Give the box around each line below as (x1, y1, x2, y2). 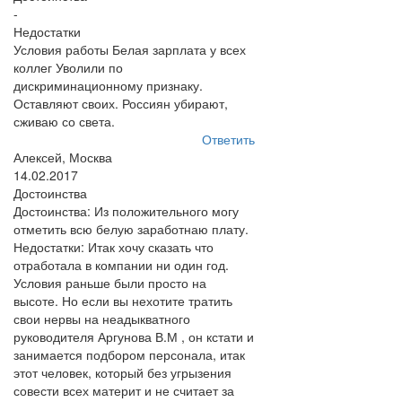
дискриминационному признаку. (13, 76, 203, 94)
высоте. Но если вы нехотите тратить (13, 292, 232, 310)
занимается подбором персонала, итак (13, 345, 245, 363)
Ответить (201, 130, 255, 148)
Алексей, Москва (13, 148, 112, 166)
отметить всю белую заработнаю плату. (13, 220, 249, 238)
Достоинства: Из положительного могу (13, 202, 239, 220)
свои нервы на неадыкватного (13, 310, 190, 328)
